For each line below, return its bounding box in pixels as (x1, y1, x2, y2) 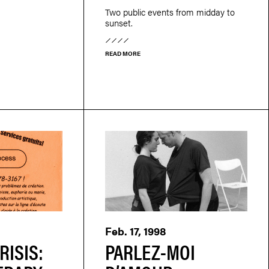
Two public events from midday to (104, 5, 235, 18)
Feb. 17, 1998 (104, 223, 166, 238)
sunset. (104, 16, 133, 29)
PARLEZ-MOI (104, 236, 195, 266)
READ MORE (104, 49, 141, 58)
